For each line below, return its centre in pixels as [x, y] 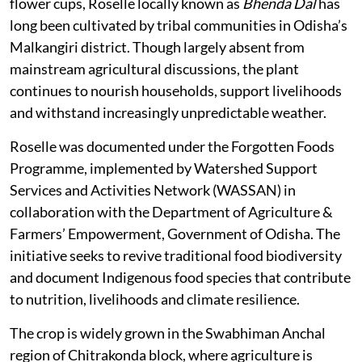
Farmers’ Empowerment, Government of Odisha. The [175, 234]
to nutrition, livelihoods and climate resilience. [155, 299]
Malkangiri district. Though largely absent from [157, 47]
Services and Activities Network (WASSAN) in [153, 190]
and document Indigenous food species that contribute [180, 278]
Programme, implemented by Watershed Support [164, 168]
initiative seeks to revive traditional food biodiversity [176, 256]
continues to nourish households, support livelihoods [176, 91]
